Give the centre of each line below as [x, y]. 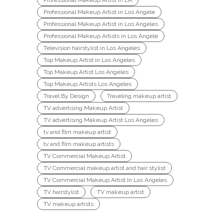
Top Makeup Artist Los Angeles [86, 72]
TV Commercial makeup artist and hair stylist [104, 168]
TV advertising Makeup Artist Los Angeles [101, 120]
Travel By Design [66, 96]
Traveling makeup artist [139, 96]
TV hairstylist [61, 192]
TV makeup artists [68, 204]
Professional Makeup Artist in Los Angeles [101, 24]
